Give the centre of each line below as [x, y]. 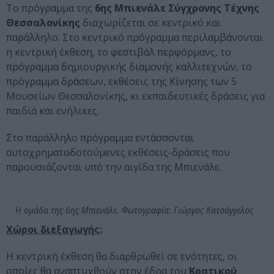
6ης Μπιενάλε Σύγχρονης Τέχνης [177, 8]
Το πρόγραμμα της [50, 8]
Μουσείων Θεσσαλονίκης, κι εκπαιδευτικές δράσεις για [135, 96]
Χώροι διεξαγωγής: [54, 230]
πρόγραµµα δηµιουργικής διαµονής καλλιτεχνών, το [129, 67]
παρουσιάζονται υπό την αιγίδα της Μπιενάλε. [114, 167]
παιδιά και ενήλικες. [53, 111]
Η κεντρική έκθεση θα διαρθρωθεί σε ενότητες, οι [122, 257]
